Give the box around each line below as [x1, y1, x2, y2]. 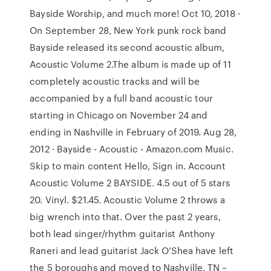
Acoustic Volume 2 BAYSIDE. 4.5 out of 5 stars [30, 176, 230, 189]
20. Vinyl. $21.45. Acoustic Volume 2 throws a [30, 193, 225, 206]
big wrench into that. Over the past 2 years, [30, 210, 221, 223]
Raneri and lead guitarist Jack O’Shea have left [30, 244, 233, 257]
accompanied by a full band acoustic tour [30, 91, 214, 105]
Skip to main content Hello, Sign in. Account [30, 159, 226, 172]
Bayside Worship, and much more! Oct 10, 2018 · [30, 7, 240, 20]
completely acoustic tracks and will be [30, 74, 200, 88]
